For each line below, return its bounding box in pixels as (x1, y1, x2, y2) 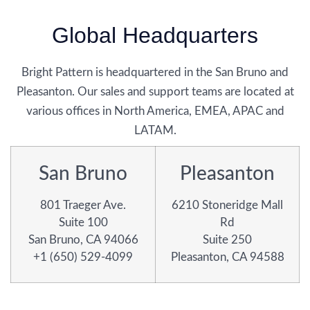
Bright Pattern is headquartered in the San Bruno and (21, 66, 289, 78)
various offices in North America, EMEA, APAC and (26, 104, 284, 117)
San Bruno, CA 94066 (28, 234, 138, 246)
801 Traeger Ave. (40, 199, 126, 212)
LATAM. (134, 124, 176, 136)
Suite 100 (58, 217, 108, 229)
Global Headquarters (51, 22, 259, 48)
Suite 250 (203, 234, 252, 246)
